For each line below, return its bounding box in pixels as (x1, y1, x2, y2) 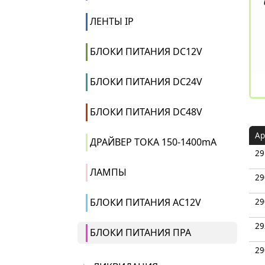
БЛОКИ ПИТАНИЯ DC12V (89, 45, 202, 58)
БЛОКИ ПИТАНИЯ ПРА (89, 226, 191, 239)
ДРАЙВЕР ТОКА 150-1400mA (89, 135, 216, 148)
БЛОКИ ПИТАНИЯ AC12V (89, 196, 201, 209)
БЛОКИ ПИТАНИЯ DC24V (89, 75, 202, 88)
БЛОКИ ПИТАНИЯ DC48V (89, 105, 202, 118)
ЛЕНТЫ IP (89, 15, 134, 28)
